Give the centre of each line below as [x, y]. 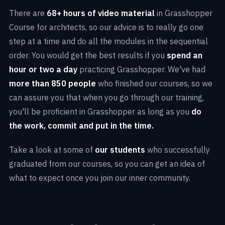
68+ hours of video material [101, 13]
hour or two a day [43, 69]
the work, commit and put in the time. [81, 125]
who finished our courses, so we [154, 83]
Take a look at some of [52, 149]
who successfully [178, 149]
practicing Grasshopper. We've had [141, 69]
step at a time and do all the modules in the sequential [108, 41]
